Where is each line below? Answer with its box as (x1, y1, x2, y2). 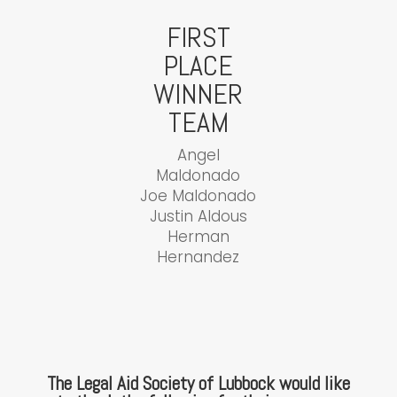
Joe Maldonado (140, 185, 257, 207)
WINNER (153, 76, 244, 113)
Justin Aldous (149, 206, 247, 228)
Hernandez (157, 246, 240, 269)
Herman (167, 226, 230, 248)
